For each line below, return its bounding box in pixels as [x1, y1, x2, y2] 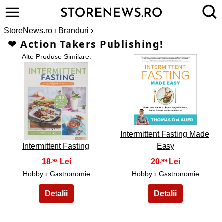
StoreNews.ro [4, 26, 52, 35]
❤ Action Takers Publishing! [8, 37, 164, 51]
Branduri [58, 26, 89, 35]
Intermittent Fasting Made [120, 130, 209, 138]
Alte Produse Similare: [21, 53, 91, 60]
